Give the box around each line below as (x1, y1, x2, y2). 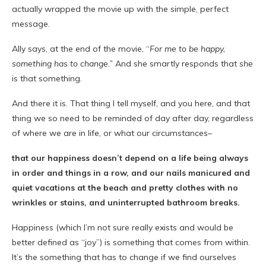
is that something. (12, 73, 82, 84)
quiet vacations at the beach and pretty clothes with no (12, 182, 238, 193)
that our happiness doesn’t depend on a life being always (12, 153, 248, 163)
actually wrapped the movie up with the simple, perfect (12, 4, 229, 14)
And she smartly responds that (115, 58, 239, 69)
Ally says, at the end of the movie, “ (12, 43, 150, 54)
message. (12, 18, 50, 29)
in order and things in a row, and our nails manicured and (12, 167, 250, 178)
